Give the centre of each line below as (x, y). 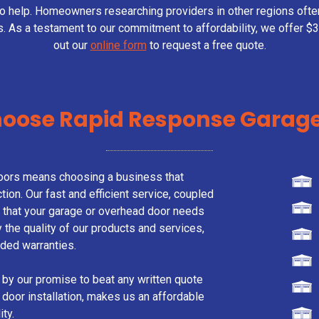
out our (70, 45)
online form (118, 45)
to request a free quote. (208, 45)
